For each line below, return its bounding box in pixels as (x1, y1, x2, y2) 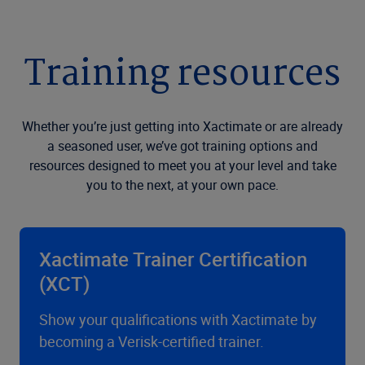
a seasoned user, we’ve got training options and (47, 137, 318, 155)
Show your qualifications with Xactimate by (39, 310, 317, 329)
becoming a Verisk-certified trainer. (39, 332, 264, 351)
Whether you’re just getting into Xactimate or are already (22, 117, 343, 135)
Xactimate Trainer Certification (39, 246, 307, 272)
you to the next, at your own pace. (86, 176, 279, 194)
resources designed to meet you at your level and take (29, 156, 336, 174)
